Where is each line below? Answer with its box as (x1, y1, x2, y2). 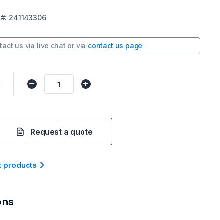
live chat (37, 41, 66, 50)
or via (67, 41, 86, 50)
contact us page (87, 41, 143, 50)
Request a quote (30, 127, 93, 137)
